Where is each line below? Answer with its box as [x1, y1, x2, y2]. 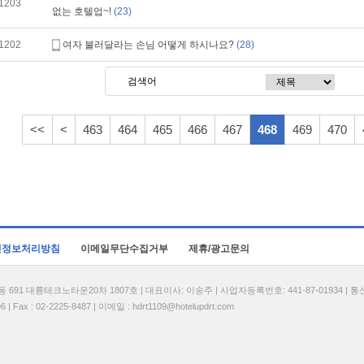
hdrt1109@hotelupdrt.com [132, 301, 234, 311]
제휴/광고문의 [188, 243, 249, 254]
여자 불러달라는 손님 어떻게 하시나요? [63, 39, 236, 50]
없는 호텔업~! [52, 6, 114, 17]
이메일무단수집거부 [80, 243, 168, 254]
